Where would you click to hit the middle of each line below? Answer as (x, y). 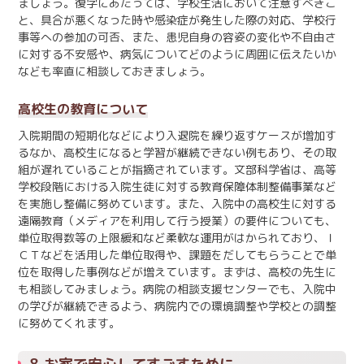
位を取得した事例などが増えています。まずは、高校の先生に (177, 271)
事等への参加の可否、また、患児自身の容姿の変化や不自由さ (177, 37)
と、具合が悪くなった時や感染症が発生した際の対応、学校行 (177, 19)
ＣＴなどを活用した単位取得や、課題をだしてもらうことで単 (177, 254)
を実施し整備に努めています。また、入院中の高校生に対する (177, 203)
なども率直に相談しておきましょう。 (115, 71)
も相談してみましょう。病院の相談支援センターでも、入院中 (177, 288)
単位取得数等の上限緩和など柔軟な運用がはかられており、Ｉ (177, 237)
